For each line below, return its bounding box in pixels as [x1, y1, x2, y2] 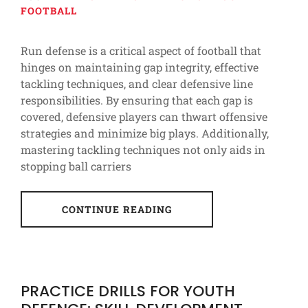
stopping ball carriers [21, 158, 131, 173]
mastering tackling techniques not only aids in [21, 142, 265, 157]
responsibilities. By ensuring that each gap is [21, 92, 253, 107]
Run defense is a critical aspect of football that [21, 43, 261, 58]
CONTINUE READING [61, 202, 173, 216]
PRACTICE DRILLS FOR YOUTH [21, 280, 235, 302]
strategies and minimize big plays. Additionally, [21, 125, 269, 140]
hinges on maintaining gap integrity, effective [21, 59, 258, 74]
